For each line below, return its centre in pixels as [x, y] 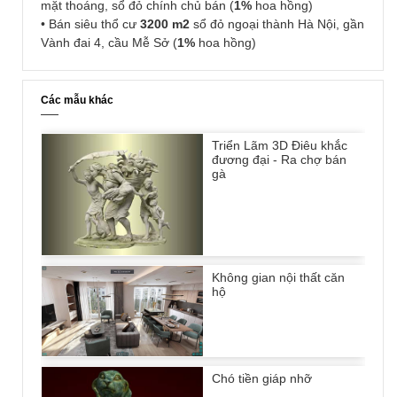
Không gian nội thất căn [278, 277]
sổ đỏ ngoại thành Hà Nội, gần [277, 24]
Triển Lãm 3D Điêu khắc [280, 146]
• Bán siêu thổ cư [90, 24]
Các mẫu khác [77, 101]
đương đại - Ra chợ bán [279, 160]
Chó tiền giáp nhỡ [262, 379]
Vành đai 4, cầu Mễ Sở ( [109, 43]
